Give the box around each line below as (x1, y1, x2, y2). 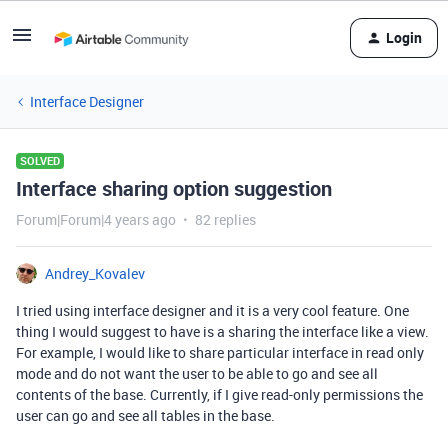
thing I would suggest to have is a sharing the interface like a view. (16, 322, 429, 341)
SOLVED (20, 153, 60, 168)
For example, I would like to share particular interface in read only (16, 343, 424, 362)
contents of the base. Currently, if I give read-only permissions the (16, 385, 423, 404)
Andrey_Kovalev (45, 264, 145, 283)
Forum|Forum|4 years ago (16, 210, 176, 229)
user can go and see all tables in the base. (16, 406, 275, 425)
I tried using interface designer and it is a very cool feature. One (16, 301, 409, 320)
